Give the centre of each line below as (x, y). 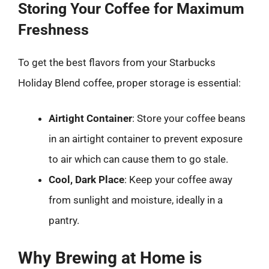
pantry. (64, 220)
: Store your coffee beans (189, 118)
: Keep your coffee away (178, 180)
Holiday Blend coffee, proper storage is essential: (129, 83)
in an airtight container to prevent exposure (146, 139)
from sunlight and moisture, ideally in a (136, 200)
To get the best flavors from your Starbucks (117, 62)
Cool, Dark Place (86, 180)
